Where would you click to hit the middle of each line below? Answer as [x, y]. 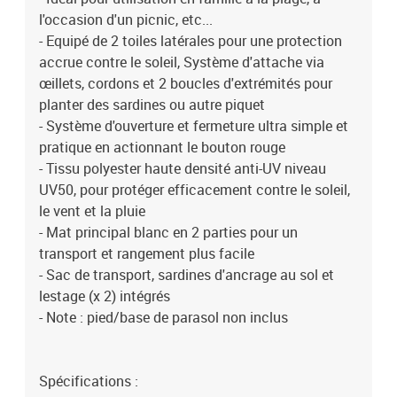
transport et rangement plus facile [147, 253]
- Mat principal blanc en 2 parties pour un [168, 232]
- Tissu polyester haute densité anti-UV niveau [183, 168]
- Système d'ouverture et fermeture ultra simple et [194, 126]
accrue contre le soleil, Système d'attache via [182, 62]
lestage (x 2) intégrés [105, 296]
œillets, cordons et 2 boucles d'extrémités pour [186, 83]
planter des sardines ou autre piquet [152, 105]
